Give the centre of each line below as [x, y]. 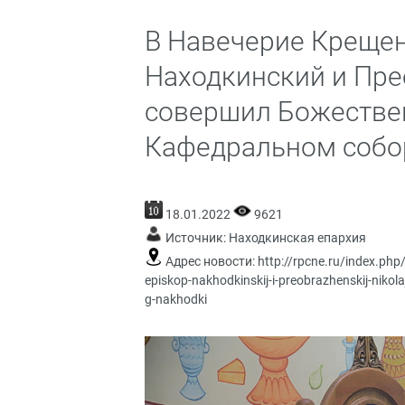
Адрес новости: [210, 261]
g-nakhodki [176, 299]
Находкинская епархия [297, 238]
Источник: [196, 238]
